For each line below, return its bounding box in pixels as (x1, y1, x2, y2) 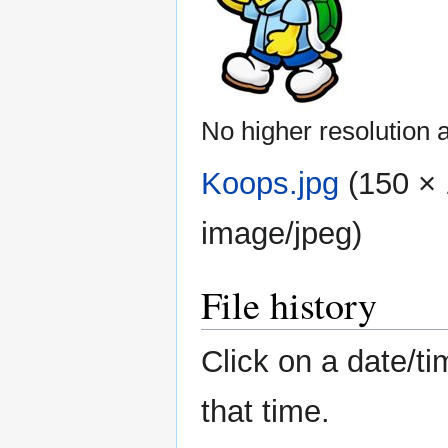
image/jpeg (201, 216, 352, 252)
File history (201, 279, 377, 331)
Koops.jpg (201, 166, 339, 202)
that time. (201, 394, 330, 430)
